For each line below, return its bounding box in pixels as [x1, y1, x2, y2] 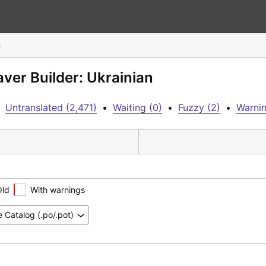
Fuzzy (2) [178, 102, 220, 113]
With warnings [30, 184, 85, 195]
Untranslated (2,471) [5, 102, 97, 113]
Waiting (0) [113, 102, 162, 113]
